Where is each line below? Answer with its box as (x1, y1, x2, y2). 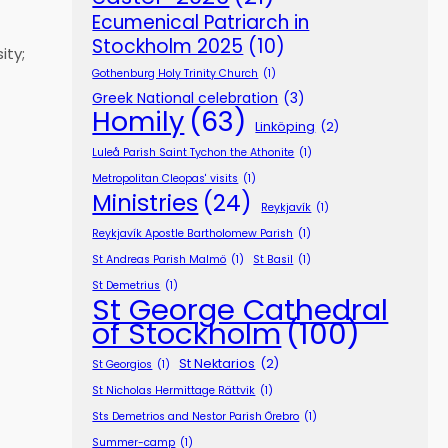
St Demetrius (92, 277, 161, 293)
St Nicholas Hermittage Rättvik (92, 382, 256, 398)
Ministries (92, 186, 199, 219)
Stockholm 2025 (92, 32, 244, 60)
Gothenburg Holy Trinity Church (92, 65, 259, 81)
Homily (92, 101, 185, 141)
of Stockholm (92, 312, 282, 354)
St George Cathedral (92, 288, 389, 330)
